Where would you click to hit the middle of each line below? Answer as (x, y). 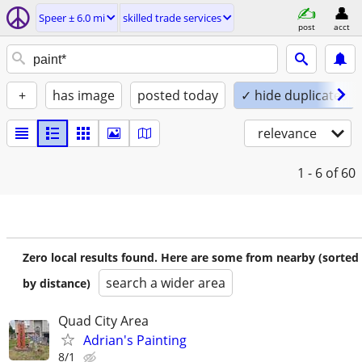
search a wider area (166, 283)
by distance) (57, 283)
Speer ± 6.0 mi (72, 18)
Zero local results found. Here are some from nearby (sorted (191, 257)
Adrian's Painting (135, 340)
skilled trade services (172, 18)
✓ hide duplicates (294, 95)
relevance (287, 133)
